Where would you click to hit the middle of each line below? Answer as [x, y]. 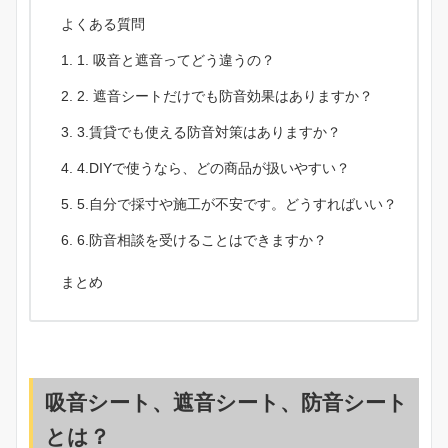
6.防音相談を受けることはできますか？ [202, 239]
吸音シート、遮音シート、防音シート [226, 402]
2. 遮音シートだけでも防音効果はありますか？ [225, 95]
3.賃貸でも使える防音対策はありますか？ [209, 131]
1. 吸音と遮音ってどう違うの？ [176, 59]
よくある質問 [103, 23]
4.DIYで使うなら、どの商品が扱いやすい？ [213, 167]
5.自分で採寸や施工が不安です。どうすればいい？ [237, 203]
